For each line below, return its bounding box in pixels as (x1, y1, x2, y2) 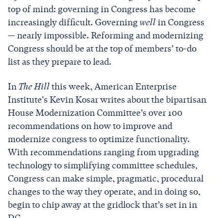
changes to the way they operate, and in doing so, (8, 186, 200, 197)
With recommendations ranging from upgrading (8, 146, 199, 158)
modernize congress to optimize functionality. (8, 133, 190, 145)
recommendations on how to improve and (8, 120, 172, 131)
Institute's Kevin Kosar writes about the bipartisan (8, 94, 206, 105)
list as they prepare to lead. (8, 56, 113, 67)
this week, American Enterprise (50, 81, 177, 92)
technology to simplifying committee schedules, (8, 160, 198, 171)
